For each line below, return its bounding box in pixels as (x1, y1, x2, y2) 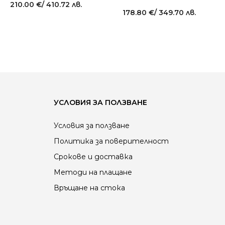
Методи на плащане (54, 168, 132, 177)
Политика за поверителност (54, 137, 169, 146)
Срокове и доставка (54, 152, 133, 161)
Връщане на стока (54, 183, 125, 192)
